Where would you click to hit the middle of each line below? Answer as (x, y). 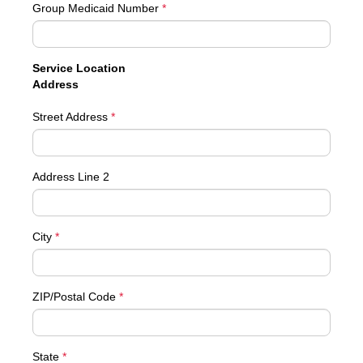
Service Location (79, 68)
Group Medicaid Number (97, 8)
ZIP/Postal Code (76, 297)
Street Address (72, 117)
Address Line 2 (71, 177)
